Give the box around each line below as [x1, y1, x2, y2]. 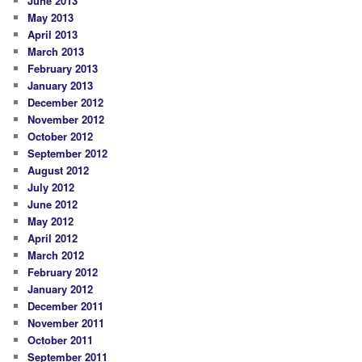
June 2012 [27, 196, 78, 213]
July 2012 [27, 179, 75, 196]
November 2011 [27, 315, 105, 331]
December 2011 [27, 298, 104, 314]
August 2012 [27, 162, 90, 179]
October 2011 [27, 332, 94, 348]
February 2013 [27, 61, 99, 77]
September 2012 [27, 145, 108, 162]
